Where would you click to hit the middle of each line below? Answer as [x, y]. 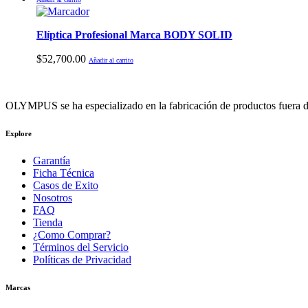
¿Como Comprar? [72, 234]
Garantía [52, 160]
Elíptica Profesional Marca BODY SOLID [134, 35]
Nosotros [53, 197]
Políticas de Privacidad [82, 259]
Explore [19, 133]
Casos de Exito [66, 185]
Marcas [18, 287]
